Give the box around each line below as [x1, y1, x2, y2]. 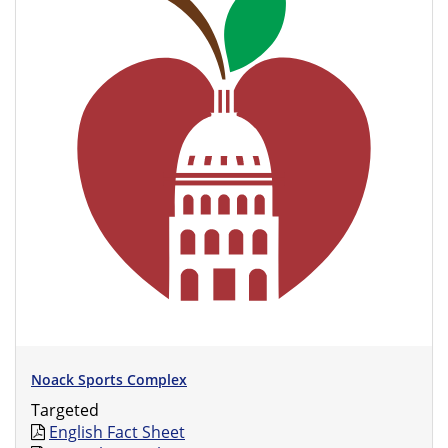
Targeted [31, 399, 99, 421]
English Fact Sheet [49, 421, 185, 443]
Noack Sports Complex [31, 370, 187, 389]
